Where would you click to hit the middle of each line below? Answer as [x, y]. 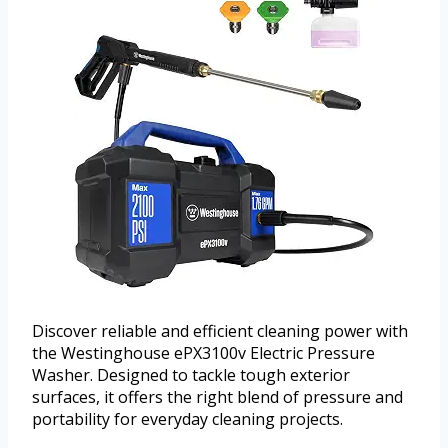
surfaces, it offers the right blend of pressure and [217, 397]
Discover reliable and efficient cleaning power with [220, 331]
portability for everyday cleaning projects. [187, 419]
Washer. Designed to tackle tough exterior [191, 375]
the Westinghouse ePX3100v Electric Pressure [203, 353]
